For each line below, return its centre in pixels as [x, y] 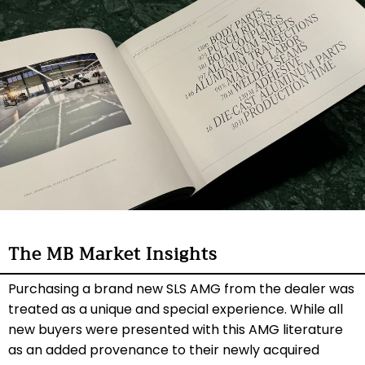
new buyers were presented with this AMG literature [176, 330]
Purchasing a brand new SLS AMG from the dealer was [181, 289]
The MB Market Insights [113, 254]
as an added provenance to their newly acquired [164, 350]
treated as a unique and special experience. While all [176, 309]
